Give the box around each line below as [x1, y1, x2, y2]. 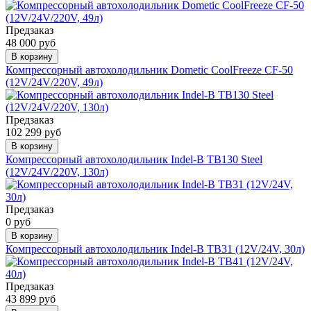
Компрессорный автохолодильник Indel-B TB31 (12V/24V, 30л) [6, 242, 305, 255]
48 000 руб [6, 36, 56, 49]
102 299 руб [6, 126, 61, 138]
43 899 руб [6, 292, 56, 305]
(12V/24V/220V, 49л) [6, 76, 103, 88]
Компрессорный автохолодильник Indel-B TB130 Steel [6, 153, 262, 165]
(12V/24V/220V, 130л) [6, 165, 108, 178]
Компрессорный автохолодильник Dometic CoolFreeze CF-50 [6, 63, 293, 76]
